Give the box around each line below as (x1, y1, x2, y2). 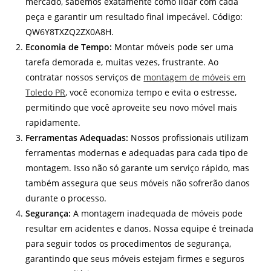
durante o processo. (25, 192, 107, 204)
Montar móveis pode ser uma (112, 41, 234, 53)
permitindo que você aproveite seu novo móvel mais (25, 102, 238, 114)
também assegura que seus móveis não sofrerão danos (25, 177, 250, 189)
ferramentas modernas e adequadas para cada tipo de (25, 147, 249, 159)
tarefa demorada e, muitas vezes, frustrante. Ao (25, 56, 219, 68)
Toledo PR (25, 87, 66, 99)
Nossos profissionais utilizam (128, 132, 249, 144)
